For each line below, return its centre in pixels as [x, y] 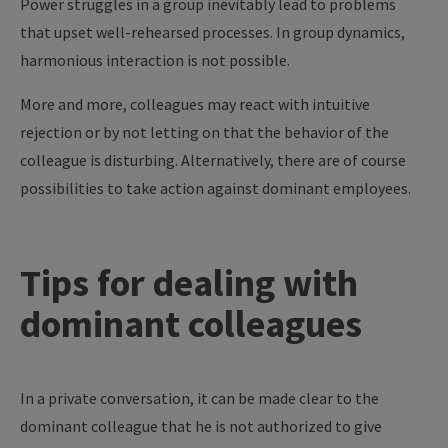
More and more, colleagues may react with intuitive [195, 104]
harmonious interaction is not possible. [155, 60]
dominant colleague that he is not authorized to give [201, 426]
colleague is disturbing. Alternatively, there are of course [213, 160]
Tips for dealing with [189, 282]
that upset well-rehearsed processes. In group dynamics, [212, 32]
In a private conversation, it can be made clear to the [199, 398]
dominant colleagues [191, 323]
